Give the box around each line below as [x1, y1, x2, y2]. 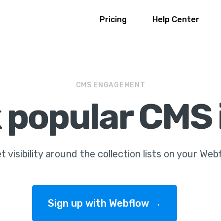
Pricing [100, 15, 127, 24]
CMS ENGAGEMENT [75, 80, 146, 89]
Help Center [152, 15, 199, 24]
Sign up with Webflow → [48, 197, 161, 209]
